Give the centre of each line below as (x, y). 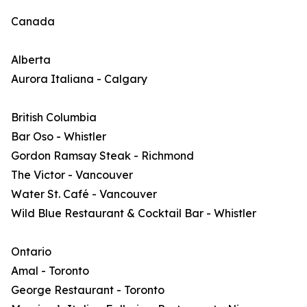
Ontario (31, 251)
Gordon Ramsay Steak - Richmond (102, 156)
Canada (33, 21)
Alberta (31, 60)
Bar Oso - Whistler (59, 136)
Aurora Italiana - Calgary (79, 79)
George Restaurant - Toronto (88, 290)
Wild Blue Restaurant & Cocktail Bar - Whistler (134, 213)
